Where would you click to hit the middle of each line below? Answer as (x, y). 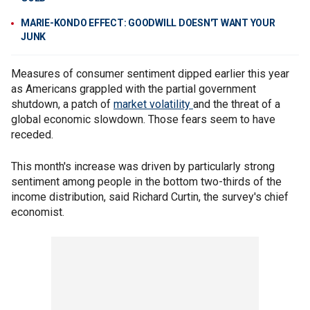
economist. (38, 212)
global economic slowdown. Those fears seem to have (143, 119)
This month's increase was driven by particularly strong (143, 166)
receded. (32, 135)
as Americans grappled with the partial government (134, 89)
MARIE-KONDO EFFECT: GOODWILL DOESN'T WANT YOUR (148, 23)
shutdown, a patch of (62, 104)
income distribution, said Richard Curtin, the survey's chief (150, 197)
